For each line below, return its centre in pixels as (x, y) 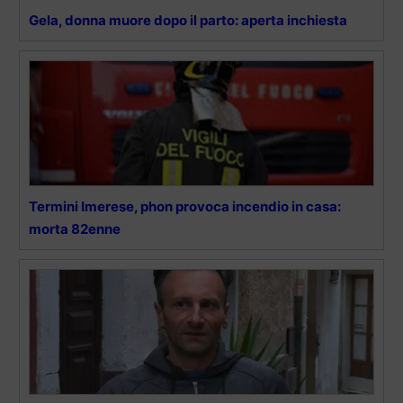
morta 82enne (75, 228)
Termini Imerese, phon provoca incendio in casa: (185, 206)
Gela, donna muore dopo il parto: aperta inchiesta (188, 20)
